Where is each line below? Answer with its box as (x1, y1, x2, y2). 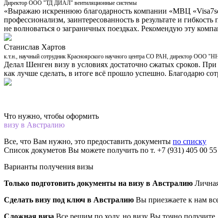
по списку (173, 137, 206, 145)
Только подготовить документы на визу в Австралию (4, 179, 193, 187)
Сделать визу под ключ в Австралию (4, 195, 134, 204)
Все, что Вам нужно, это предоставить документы (4, 137, 173, 145)
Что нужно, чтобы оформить (4, 111, 99, 120)
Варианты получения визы (4, 162, 93, 171)
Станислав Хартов (4, 42, 66, 51)
